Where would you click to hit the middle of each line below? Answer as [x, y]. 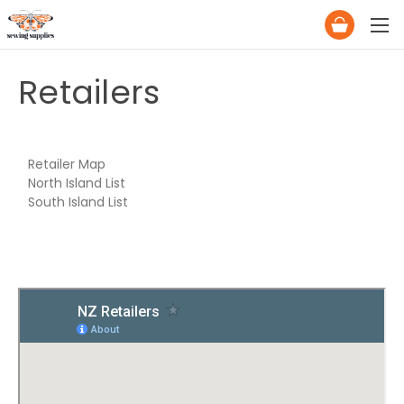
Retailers [89, 92]
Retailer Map [66, 164]
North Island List [76, 183]
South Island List [78, 202]
